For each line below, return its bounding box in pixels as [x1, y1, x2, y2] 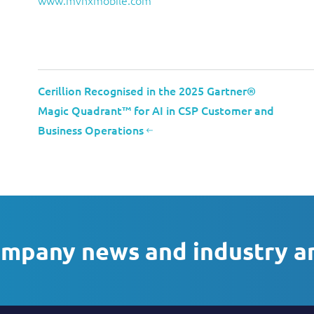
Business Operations [38, 122, 146, 137]
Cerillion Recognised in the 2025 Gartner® [38, 83, 256, 98]
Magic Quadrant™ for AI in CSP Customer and [38, 102, 274, 118]
